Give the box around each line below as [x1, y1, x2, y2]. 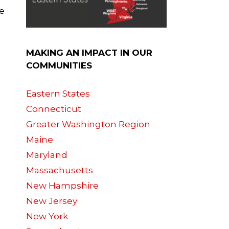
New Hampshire [26, 180, 99, 191]
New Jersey [26, 196, 77, 207]
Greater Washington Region [26, 119, 150, 130]
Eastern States [26, 88, 90, 99]
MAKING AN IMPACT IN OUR [26, 48, 152, 58]
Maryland [26, 150, 67, 161]
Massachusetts [26, 165, 93, 176]
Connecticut [26, 104, 81, 114]
